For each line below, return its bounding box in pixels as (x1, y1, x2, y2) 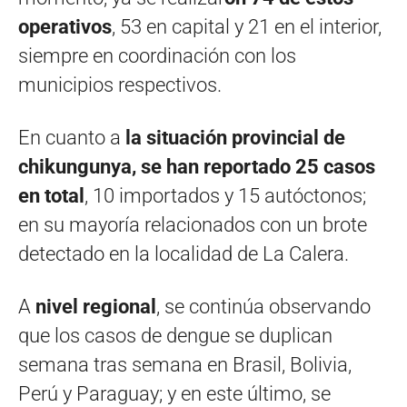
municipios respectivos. (18, 73, 222, 96)
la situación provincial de (125, 125, 345, 149)
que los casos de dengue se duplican (18, 323, 333, 347)
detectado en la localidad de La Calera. (18, 242, 349, 265)
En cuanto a (18, 125, 125, 149)
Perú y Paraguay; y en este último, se (18, 382, 331, 405)
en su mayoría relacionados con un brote (18, 213, 367, 236)
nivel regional (35, 294, 156, 318)
